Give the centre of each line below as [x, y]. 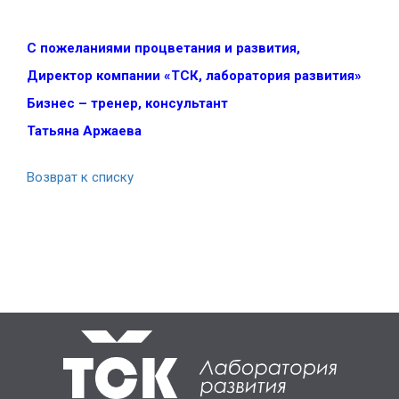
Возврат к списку [80, 178]
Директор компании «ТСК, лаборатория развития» [194, 76]
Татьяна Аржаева [84, 131]
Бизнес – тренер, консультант [127, 104]
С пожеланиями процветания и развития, [163, 49]
